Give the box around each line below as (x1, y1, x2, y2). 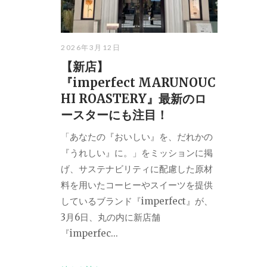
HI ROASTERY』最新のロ (61, 91, 206, 106)
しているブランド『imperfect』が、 (61, 195, 213, 207)
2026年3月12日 (61, 42, 120, 52)
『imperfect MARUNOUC (61, 74, 216, 90)
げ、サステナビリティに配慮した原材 (61, 163, 213, 175)
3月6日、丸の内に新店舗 (61, 211, 160, 223)
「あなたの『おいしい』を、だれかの (61, 131, 213, 142)
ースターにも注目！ (61, 107, 168, 122)
